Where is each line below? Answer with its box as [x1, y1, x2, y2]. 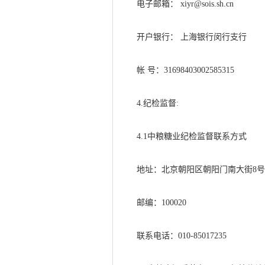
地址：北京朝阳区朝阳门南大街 [137, 165, 253, 174]
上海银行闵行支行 [180, 33, 247, 41]
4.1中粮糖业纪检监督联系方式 [137, 132, 247, 141]
